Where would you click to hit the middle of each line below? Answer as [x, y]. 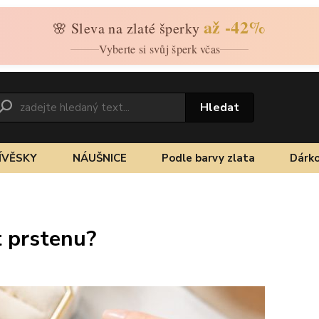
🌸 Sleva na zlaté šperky [128, 28]
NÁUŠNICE [99, 158]
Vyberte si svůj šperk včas [159, 49]
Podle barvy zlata [208, 158]
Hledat [220, 107]
